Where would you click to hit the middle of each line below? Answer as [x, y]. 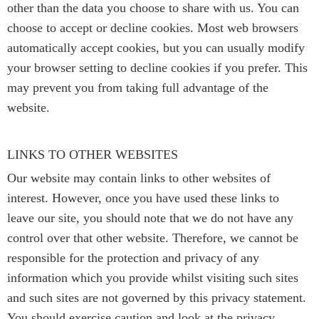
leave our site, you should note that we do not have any [150, 218]
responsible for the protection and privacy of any [133, 257]
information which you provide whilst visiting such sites [153, 277]
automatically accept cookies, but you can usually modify [156, 47]
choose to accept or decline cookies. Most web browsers [153, 27]
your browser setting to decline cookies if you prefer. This [157, 67]
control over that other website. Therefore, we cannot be [153, 237]
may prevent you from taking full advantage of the [138, 87]
